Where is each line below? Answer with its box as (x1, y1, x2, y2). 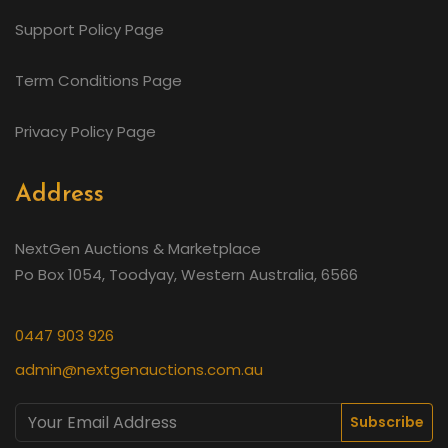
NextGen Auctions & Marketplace (15, 238, 261, 260)
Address (15, 183, 104, 208)
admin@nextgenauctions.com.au (15, 359, 263, 381)
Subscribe (350, 412, 424, 433)
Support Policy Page (15, 19, 164, 41)
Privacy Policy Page (15, 121, 156, 143)
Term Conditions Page (15, 70, 182, 92)
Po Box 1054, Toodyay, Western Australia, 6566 (15, 264, 358, 286)
